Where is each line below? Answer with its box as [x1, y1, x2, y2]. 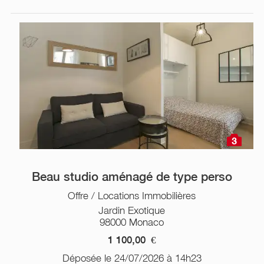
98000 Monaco [100, 216, 164, 228]
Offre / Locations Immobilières [68, 189, 196, 202]
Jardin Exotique [98, 204, 166, 216]
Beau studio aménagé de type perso [31, 169, 232, 184]
